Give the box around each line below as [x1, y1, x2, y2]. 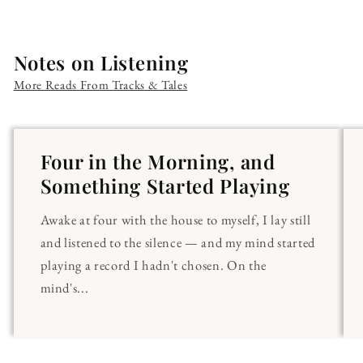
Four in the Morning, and [40, 148, 275, 175]
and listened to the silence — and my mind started [40, 233, 315, 252]
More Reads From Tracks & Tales [13, 76, 188, 94]
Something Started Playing [40, 173, 290, 199]
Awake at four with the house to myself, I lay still [40, 211, 311, 229]
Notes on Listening [13, 49, 189, 76]
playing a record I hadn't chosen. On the [40, 256, 267, 275]
